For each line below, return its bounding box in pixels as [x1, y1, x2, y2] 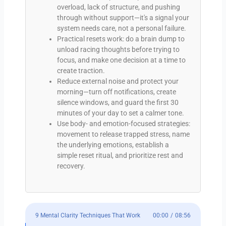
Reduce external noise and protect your [56, 77, 179, 85]
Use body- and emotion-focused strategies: [56, 119, 190, 128]
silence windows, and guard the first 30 [56, 98, 179, 106]
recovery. [56, 161, 85, 170]
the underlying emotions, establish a [56, 140, 169, 149]
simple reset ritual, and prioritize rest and [56, 151, 183, 159]
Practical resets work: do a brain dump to [56, 34, 185, 43]
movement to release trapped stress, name [56, 130, 190, 138]
